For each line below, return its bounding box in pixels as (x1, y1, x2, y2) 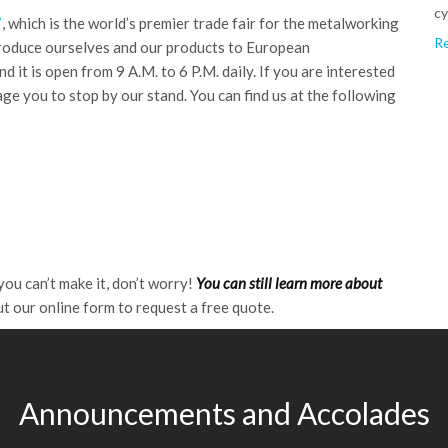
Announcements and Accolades (18, 395, 430, 431)
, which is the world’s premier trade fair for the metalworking (2, 14, 399, 32)
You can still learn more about (196, 274, 382, 292)
